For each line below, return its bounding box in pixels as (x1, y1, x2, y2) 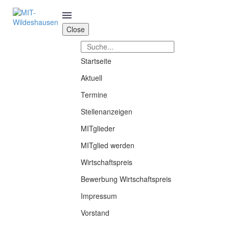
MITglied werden (81, 140, 135, 150)
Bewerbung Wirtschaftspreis (81, 174, 172, 184)
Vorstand (81, 208, 110, 218)
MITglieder (81, 123, 116, 133)
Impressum (81, 191, 118, 201)
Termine (81, 89, 108, 100)
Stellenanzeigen (81, 106, 133, 117)
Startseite (81, 56, 112, 66)
